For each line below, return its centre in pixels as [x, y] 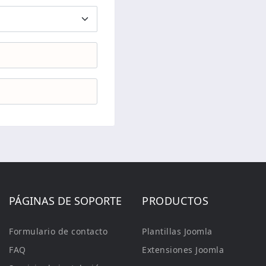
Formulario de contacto [58, 231]
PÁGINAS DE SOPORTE [65, 201]
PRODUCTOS [175, 201]
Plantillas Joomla [177, 231]
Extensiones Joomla [183, 250]
